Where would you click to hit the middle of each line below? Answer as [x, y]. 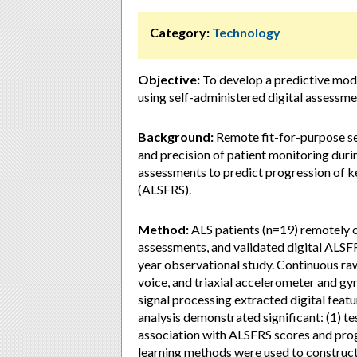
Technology [246, 32]
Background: [176, 137]
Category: [180, 32]
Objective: [169, 79]
